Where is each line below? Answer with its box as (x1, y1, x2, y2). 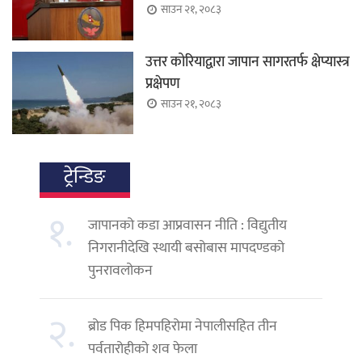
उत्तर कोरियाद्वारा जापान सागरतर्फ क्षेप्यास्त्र (145, 49, 350, 74)
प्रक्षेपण (145, 71, 180, 96)
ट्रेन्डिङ (64, 160, 106, 193)
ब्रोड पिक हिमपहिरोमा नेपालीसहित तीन (88, 314, 277, 339)
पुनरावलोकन (88, 258, 153, 283)
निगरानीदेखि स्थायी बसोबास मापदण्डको (88, 235, 284, 260)
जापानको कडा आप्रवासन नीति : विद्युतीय (88, 213, 287, 238)
